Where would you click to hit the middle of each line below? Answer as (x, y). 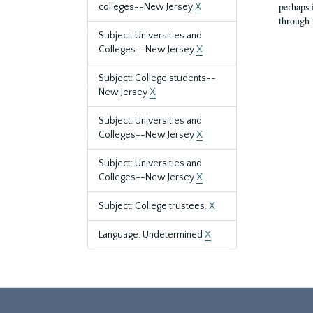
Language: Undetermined (152, 235)
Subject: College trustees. (154, 206)
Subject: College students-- (157, 78)
